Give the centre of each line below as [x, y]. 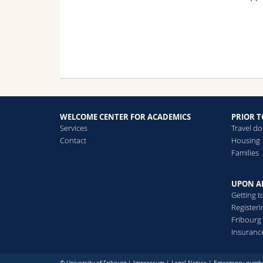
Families [245, 153]
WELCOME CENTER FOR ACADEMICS [125, 117]
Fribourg [247, 219]
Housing [246, 141]
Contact [73, 141]
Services [74, 128]
